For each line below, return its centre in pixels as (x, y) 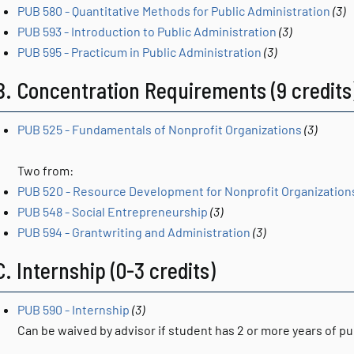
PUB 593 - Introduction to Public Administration (147, 31)
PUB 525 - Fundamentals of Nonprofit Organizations (160, 129)
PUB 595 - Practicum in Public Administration (139, 52)
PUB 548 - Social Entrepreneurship (113, 211)
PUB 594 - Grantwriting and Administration (134, 232)
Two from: (45, 170)
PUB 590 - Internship (73, 309)
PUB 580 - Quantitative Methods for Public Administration (174, 11)
